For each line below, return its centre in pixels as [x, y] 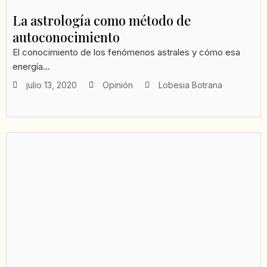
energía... [31, 67]
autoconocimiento [66, 37]
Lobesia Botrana [190, 85]
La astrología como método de [102, 21]
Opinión [118, 85]
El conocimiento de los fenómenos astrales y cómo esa [126, 52]
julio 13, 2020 [52, 85]
